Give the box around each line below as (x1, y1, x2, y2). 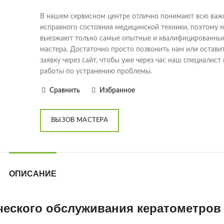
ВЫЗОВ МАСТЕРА (51, 117, 108, 123)
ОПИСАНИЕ (8, 169, 56, 178)
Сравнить (49, 87, 80, 94)
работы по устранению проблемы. (40, 68, 152, 75)
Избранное (99, 87, 135, 94)
